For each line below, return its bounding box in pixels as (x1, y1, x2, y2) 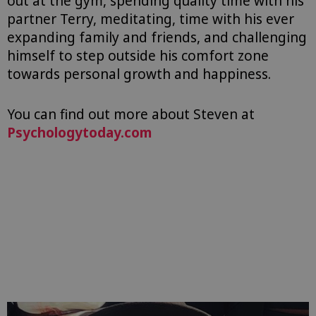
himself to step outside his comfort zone (7, 47, 269, 66)
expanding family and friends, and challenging (7, 28, 307, 47)
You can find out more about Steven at (7, 104, 255, 123)
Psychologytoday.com (7, 123, 152, 142)
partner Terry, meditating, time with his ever (7, 10, 294, 29)
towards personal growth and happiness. (7, 65, 271, 84)
